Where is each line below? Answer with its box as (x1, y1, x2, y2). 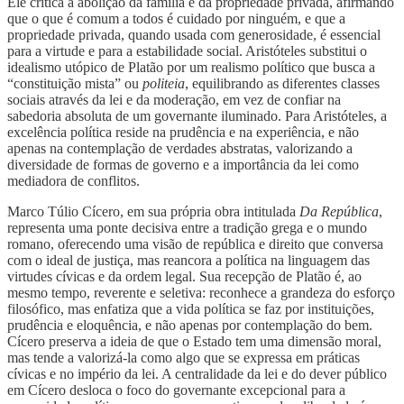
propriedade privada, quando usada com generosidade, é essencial (7, 26, 381, 42)
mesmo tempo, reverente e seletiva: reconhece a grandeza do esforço (7, 284, 395, 300)
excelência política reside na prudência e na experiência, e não (7, 124, 359, 140)
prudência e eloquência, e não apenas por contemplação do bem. (7, 317, 372, 333)
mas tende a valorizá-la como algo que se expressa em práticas (7, 349, 360, 365)
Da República (299, 203, 379, 219)
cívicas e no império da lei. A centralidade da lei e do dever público (7, 365, 387, 381)
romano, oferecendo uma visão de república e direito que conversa (7, 235, 383, 252)
